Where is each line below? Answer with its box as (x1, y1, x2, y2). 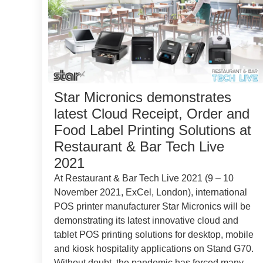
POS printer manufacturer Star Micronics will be (54, 201, 251, 211)
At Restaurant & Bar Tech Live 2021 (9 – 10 (54, 173, 234, 183)
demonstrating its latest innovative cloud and (54, 215, 238, 225)
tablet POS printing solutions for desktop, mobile (54, 229, 254, 240)
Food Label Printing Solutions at (54, 122, 251, 138)
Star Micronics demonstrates (54, 89, 231, 105)
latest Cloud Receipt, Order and (54, 105, 249, 122)
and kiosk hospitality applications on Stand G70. (54, 243, 254, 254)
